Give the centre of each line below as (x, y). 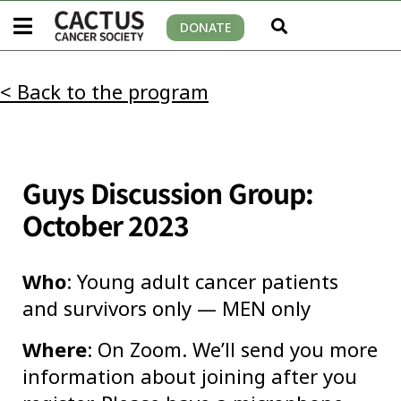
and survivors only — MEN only (166, 308)
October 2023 (106, 225)
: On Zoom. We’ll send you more (232, 350)
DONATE (205, 27)
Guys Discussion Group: (168, 193)
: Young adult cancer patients (202, 282)
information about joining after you (190, 376)
